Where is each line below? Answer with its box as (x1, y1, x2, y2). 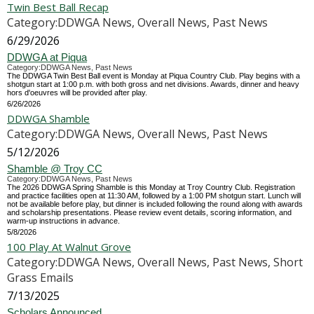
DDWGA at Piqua (7, 51, 87, 63)
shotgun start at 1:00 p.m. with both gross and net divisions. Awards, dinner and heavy (7, 80, 299, 88)
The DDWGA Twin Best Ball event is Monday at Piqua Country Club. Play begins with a (7, 71, 300, 80)
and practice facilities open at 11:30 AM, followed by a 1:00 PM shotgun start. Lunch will (7, 191, 301, 200)
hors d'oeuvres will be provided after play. (7, 88, 147, 97)
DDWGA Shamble (7, 111, 90, 125)
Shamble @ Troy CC (7, 163, 102, 175)
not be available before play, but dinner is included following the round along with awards (7, 200, 303, 208)
